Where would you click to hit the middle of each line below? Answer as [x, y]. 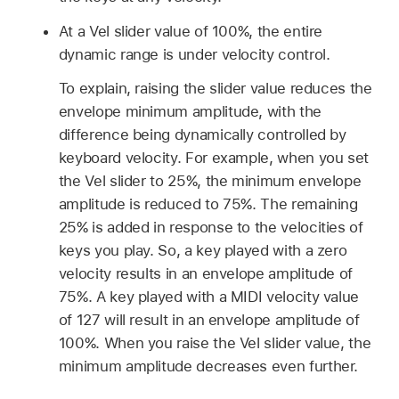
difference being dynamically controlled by [202, 135]
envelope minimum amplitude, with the [190, 112]
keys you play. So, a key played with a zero [203, 251]
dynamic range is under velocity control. [194, 54]
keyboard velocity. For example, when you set [214, 158]
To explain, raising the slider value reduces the [215, 89]
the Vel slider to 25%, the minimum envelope [210, 181]
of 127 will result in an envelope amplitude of [209, 320]
